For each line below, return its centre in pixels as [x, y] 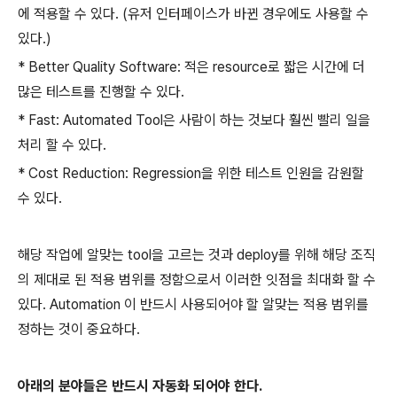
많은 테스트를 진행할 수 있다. [101, 92]
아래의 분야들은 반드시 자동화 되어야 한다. [140, 386]
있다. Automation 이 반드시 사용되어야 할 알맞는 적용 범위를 [193, 304]
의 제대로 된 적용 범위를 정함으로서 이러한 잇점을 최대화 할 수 [197, 280]
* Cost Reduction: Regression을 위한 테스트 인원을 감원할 [191, 173]
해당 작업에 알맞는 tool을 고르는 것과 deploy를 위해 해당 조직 [197, 255]
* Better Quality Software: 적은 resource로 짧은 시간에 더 [191, 67]
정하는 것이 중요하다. [79, 329]
